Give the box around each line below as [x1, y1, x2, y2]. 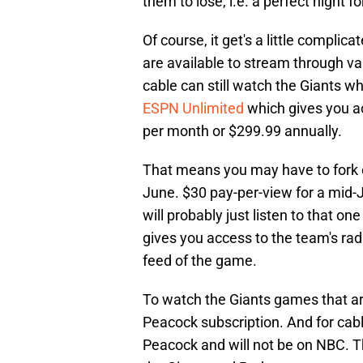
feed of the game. [143, 252, 257, 270]
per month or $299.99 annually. [143, 122, 342, 140]
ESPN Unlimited [143, 100, 244, 117]
